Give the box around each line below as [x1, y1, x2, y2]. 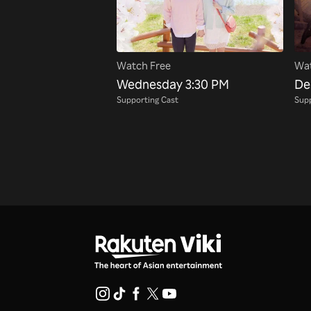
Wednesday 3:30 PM [117, 76, 229, 92]
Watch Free [117, 59, 171, 73]
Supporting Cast [117, 93, 178, 105]
